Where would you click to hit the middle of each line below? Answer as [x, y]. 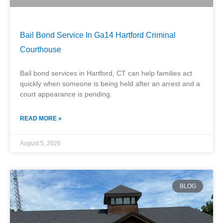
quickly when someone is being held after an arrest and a [110, 83]
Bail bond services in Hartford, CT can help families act [106, 73]
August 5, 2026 [40, 143]
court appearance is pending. [66, 94]
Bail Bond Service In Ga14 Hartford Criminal [98, 35]
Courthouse [41, 49]
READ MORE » [41, 118]
